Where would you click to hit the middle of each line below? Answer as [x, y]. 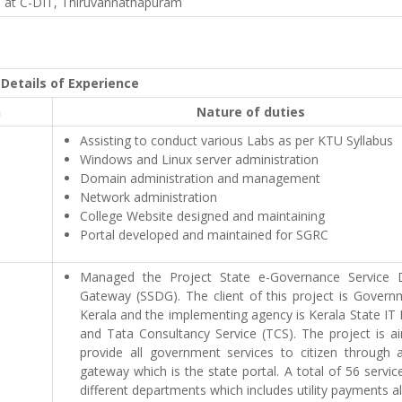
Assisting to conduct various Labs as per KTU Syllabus [236, 140]
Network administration [149, 197]
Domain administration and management [200, 178]
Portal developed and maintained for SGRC [204, 235]
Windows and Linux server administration [199, 159]
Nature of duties [251, 112]
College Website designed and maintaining [202, 216]
